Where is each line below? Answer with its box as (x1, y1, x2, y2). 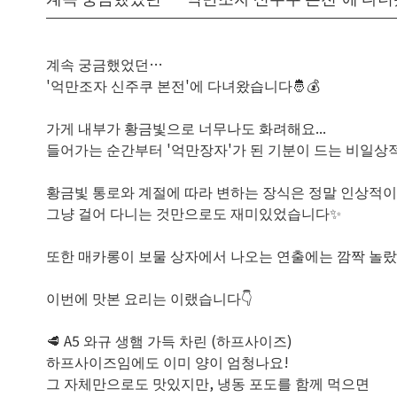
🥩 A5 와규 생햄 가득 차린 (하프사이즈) (46, 330, 292, 351)
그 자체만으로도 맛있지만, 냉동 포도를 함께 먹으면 (46, 372, 370, 393)
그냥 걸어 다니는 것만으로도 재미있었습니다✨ (46, 202, 341, 223)
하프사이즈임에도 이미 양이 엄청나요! (46, 351, 289, 372)
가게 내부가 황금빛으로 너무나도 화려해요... (46, 117, 326, 138)
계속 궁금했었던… (46, 53, 163, 74)
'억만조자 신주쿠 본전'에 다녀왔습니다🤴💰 (46, 74, 320, 96)
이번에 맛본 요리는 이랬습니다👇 (46, 287, 253, 308)
